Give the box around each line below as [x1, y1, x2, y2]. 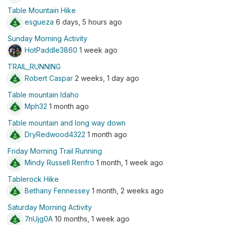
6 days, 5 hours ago [54, 17, 122, 26]
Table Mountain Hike [8, 6, 76, 15]
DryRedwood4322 [25, 130, 85, 139]
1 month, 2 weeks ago [90, 186, 164, 195]
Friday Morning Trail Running [8, 147, 102, 155]
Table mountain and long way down [8, 119, 126, 127]
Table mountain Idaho [8, 90, 79, 99]
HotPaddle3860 [25, 45, 77, 54]
